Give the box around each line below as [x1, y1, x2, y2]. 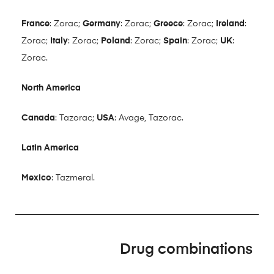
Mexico [21, 173, 51, 182]
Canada [21, 113, 55, 122]
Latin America [21, 143, 79, 152]
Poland [101, 36, 130, 45]
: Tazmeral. [51, 173, 95, 182]
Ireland [216, 19, 245, 28]
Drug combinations [120, 242, 253, 257]
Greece [154, 19, 183, 28]
